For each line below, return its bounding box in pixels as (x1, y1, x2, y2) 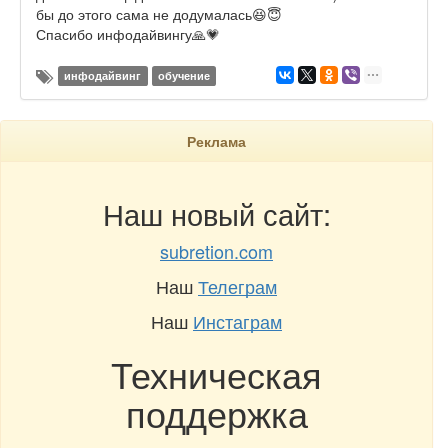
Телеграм (198, 273, 277, 300)
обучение (157, 68, 210, 84)
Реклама (187, 131, 246, 152)
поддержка (125, 387, 308, 439)
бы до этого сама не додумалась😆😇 (36, 4, 282, 25)
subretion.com (160, 238, 273, 265)
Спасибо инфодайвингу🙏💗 (36, 24, 220, 45)
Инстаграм (193, 308, 282, 335)
